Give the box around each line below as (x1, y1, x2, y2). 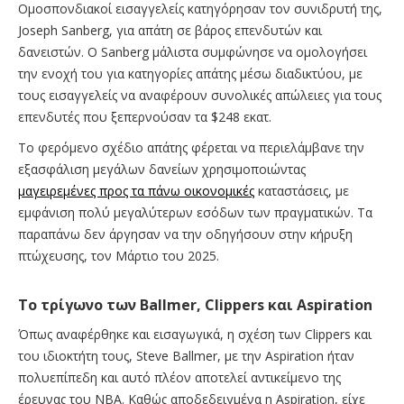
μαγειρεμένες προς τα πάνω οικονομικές (18, 182, 254, 200)
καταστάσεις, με (254, 182, 349, 200)
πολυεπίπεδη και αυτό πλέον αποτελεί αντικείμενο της (18, 369, 341, 387)
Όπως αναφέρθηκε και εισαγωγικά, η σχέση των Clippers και (18, 326, 372, 344)
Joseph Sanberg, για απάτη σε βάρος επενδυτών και (18, 22, 322, 40)
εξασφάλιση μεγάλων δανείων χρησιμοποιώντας (18, 161, 306, 179)
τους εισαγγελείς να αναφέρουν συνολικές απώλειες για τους (18, 87, 381, 105)
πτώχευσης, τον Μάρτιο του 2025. (18, 247, 219, 265)
